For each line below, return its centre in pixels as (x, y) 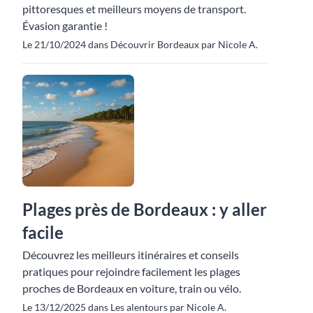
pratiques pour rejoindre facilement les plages (131, 271)
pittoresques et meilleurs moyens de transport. (134, 8)
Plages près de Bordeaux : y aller (145, 209)
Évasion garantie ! (65, 25)
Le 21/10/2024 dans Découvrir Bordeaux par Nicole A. (140, 44)
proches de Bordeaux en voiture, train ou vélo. (132, 288)
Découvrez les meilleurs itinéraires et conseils (131, 254)
